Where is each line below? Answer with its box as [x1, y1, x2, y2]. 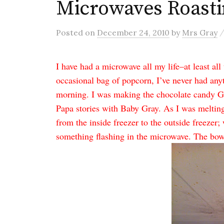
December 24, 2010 [97, 27, 169, 37]
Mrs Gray [182, 27, 217, 37]
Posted [56, 27, 85, 37]
